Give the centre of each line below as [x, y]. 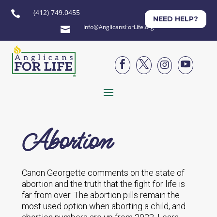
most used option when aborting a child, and [103, 206]
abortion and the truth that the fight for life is [103, 184]
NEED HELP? [175, 19]
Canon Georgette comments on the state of [103, 173]
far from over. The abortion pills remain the [101, 195]
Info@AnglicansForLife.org [118, 27]
